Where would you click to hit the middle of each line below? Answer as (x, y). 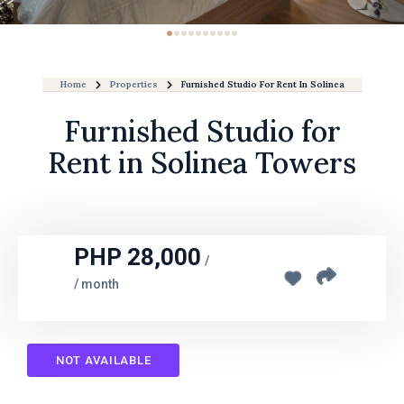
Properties (133, 84)
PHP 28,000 (138, 257)
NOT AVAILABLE (104, 360)
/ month (97, 284)
